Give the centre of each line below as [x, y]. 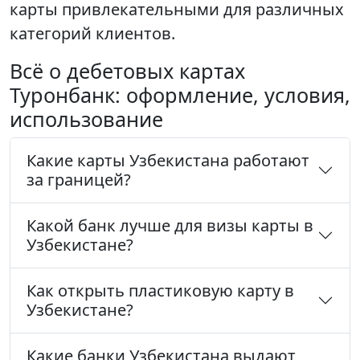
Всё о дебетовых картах [127, 71]
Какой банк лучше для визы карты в [170, 226]
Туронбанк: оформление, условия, [180, 95]
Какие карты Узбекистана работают [168, 161]
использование [86, 119]
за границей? [79, 180]
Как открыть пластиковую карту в [160, 291]
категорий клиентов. [92, 34]
